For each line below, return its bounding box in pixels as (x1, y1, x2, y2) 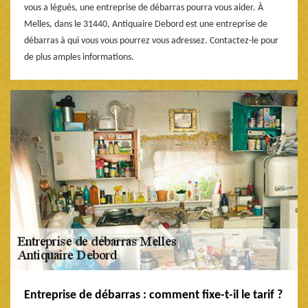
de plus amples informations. (24, 52, 134, 63)
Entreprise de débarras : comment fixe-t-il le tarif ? (24, 289, 283, 302)
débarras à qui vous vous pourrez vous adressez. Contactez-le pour (24, 36, 278, 47)
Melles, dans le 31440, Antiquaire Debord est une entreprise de (24, 19, 267, 30)
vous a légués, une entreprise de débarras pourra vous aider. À (24, 3, 263, 14)
